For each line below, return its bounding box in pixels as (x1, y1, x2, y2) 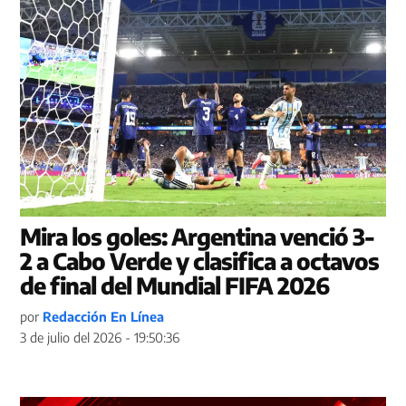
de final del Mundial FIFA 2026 (20, 270, 330, 300)
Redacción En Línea (43, 307, 165, 324)
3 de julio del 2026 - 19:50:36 (20, 328, 180, 345)
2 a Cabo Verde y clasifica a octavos (20, 246, 380, 275)
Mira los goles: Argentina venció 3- (20, 221, 375, 251)
